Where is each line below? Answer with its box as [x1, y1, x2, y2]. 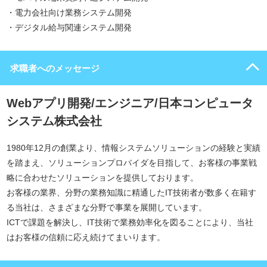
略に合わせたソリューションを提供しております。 [7, 173, 198, 182]
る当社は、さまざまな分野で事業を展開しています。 [7, 203, 207, 212]
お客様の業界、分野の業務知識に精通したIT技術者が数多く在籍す [7, 188, 256, 197]
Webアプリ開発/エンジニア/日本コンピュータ [7, 97, 253, 110]
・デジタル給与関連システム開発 [7, 23, 132, 32]
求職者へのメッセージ [10, 63, 100, 73]
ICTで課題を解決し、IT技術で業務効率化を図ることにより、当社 [7, 218, 253, 227]
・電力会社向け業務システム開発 [7, 8, 132, 17]
